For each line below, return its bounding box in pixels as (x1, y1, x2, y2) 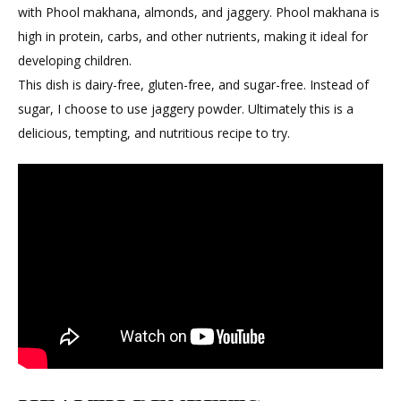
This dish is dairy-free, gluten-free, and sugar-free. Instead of (18, 75, 369, 93)
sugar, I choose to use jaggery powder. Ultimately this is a (18, 99, 354, 117)
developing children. (18, 51, 132, 69)
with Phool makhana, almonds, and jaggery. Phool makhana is (18, 3, 380, 21)
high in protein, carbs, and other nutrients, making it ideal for (18, 27, 368, 45)
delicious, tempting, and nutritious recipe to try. (18, 124, 290, 141)
